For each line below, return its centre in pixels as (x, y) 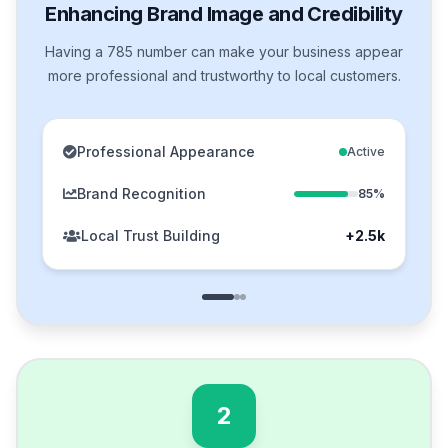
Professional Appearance (166, 152)
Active (366, 152)
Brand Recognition (141, 194)
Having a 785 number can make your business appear (224, 52)
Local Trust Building (150, 236)
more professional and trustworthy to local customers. (224, 76)
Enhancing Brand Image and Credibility (224, 14)
